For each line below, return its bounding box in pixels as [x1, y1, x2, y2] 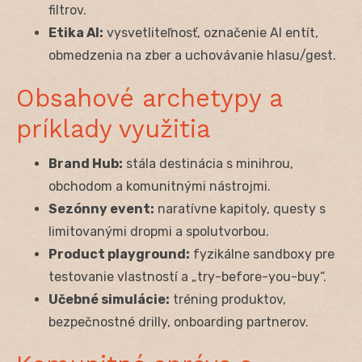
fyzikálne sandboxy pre [190, 246, 335, 262]
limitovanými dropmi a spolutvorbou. [48, 223, 269, 239]
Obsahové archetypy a [16, 83, 282, 112]
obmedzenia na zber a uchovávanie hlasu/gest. [48, 47, 336, 63]
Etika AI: [48, 24, 103, 40]
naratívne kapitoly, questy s [154, 200, 326, 217]
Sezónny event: [48, 200, 154, 217]
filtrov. [48, 2, 86, 18]
